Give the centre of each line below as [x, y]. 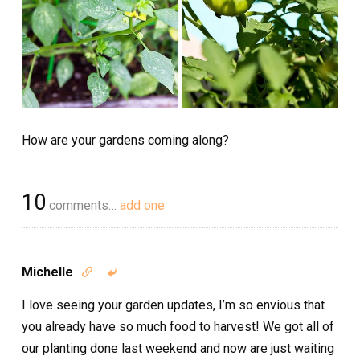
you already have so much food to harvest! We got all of [178, 326]
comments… [83, 205]
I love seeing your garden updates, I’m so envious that [173, 305]
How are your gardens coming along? [125, 140]
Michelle [47, 272]
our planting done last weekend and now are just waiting [178, 348]
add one [142, 205]
